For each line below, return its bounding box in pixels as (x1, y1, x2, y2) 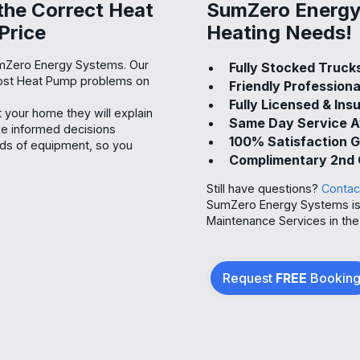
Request (223, 269, 276, 286)
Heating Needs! (207, 20, 352, 44)
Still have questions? (207, 181, 321, 195)
